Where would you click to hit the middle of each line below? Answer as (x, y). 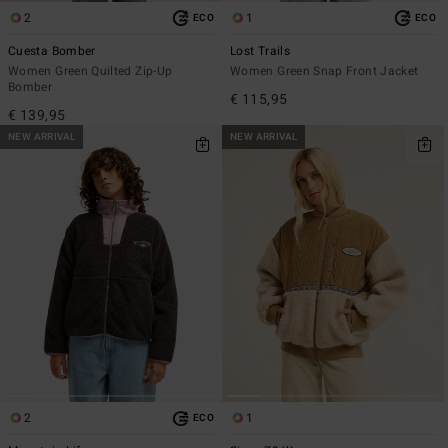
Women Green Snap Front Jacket (324, 71)
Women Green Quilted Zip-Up (90, 71)
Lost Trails (260, 51)
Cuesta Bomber (52, 51)
